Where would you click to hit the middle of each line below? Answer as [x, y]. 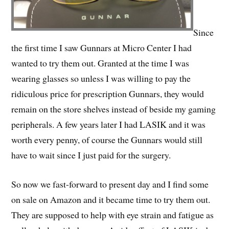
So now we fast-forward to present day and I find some [110, 184]
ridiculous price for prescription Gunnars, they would [108, 94]
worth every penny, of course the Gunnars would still [107, 140]
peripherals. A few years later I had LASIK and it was [109, 124]
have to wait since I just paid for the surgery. [91, 155]
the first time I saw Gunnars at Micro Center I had [102, 48]
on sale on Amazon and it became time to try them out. [111, 200]
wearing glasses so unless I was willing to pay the [101, 78]
